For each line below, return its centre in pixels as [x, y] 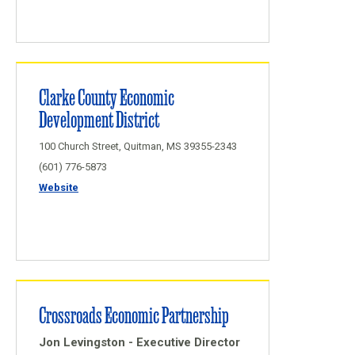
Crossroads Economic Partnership [134, 314]
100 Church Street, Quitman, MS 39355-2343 [138, 146]
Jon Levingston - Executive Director [139, 342]
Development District [99, 118]
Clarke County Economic [107, 96]
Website [59, 187]
